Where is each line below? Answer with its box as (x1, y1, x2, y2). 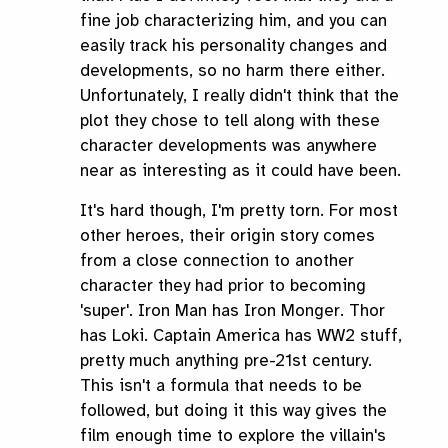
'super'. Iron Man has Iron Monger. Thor (80, 300, 385, 322)
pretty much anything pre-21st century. (80, 350, 372, 372)
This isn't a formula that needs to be (80, 375, 362, 397)
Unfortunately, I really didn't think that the (80, 85, 399, 107)
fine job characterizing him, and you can (80, 10, 387, 32)
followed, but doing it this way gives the (80, 400, 387, 422)
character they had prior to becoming (80, 275, 366, 297)
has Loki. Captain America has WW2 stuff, (80, 325, 402, 347)
